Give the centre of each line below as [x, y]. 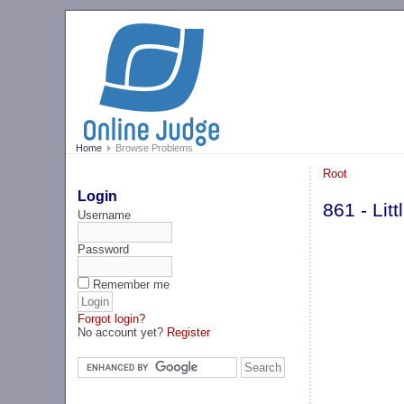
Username [105, 215]
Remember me [132, 284]
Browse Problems [152, 148]
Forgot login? [112, 318]
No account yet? [123, 332]
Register [189, 332]
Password [104, 249]
